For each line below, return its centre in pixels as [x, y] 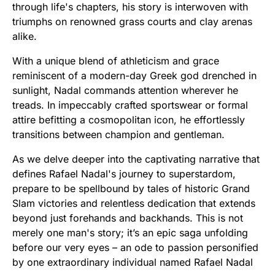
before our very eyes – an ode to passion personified [135, 248]
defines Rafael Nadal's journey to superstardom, [124, 174]
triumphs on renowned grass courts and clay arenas [132, 22]
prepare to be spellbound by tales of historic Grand [131, 189]
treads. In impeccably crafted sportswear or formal [130, 105]
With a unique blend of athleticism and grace [116, 61]
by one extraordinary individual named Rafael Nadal [133, 262]
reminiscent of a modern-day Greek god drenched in [134, 76]
